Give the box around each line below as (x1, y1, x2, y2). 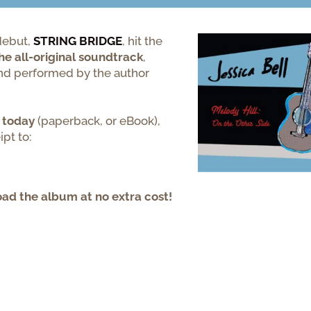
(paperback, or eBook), (37, 114, 161, 128)
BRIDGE (79, 34, 123, 49)
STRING (33, 34, 77, 49)
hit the (125, 34, 163, 49)
